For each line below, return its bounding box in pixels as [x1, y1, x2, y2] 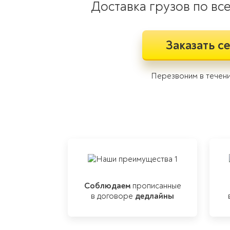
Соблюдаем [84, 181, 130, 191]
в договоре [91, 191, 135, 201]
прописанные [130, 181, 181, 191]
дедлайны [135, 191, 174, 201]
